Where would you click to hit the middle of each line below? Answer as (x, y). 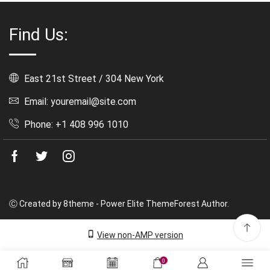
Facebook (49, 157)
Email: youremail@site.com (79, 101)
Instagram (102, 157)
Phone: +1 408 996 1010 (75, 124)
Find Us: (39, 34)
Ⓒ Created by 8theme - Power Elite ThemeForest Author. (119, 203)
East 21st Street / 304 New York (93, 78)
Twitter (70, 157)
